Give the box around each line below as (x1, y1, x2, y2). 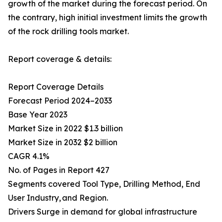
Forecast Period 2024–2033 (8, 96, 112, 106)
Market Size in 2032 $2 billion (8, 137, 117, 148)
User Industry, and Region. (8, 193, 108, 203)
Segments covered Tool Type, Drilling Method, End (8, 179, 200, 189)
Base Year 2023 (8, 110, 67, 120)
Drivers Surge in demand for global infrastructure (8, 207, 197, 217)
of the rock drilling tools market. (8, 26, 129, 37)
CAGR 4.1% (8, 151, 50, 162)
